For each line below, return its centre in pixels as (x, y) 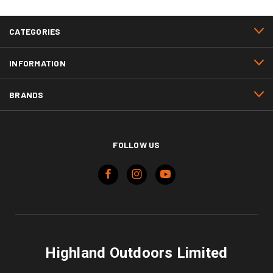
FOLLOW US (136, 144)
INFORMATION (37, 63)
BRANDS (27, 94)
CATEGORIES (35, 31)
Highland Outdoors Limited (136, 253)
